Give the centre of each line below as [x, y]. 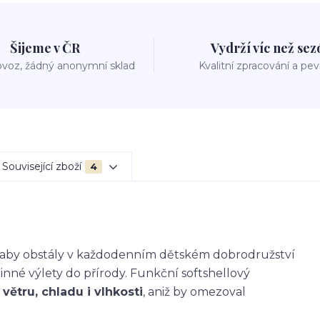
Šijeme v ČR [45, 48]
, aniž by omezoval [194, 292]
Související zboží [42, 166]
